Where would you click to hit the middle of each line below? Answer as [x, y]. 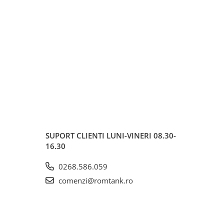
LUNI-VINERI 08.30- [141, 135]
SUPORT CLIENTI [76, 135]
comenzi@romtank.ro [95, 180]
